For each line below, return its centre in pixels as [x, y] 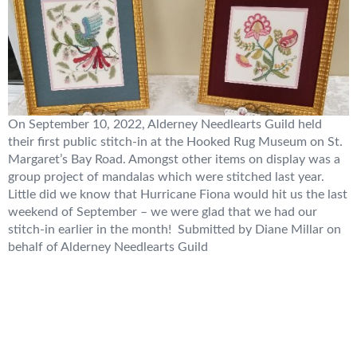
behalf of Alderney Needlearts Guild [108, 247]
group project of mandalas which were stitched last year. [166, 177]
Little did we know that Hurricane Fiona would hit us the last [178, 195]
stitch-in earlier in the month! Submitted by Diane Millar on [175, 230]
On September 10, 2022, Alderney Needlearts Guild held [165, 125]
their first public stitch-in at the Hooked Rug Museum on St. [175, 142]
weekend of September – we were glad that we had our [163, 212]
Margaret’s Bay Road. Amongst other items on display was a [174, 160]
